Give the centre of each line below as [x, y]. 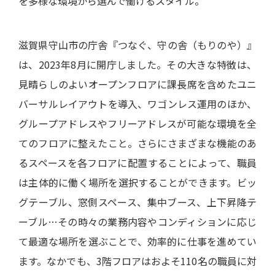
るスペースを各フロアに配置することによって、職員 [137, 163]
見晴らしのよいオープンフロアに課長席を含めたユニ [137, 84]
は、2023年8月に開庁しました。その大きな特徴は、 [137, 64]
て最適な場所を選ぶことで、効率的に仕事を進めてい [137, 241]
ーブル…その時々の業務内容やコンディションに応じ [137, 222]
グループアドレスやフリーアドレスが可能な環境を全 [137, 123]
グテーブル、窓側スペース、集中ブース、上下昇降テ [137, 202]
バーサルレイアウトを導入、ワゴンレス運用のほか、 [137, 104]
